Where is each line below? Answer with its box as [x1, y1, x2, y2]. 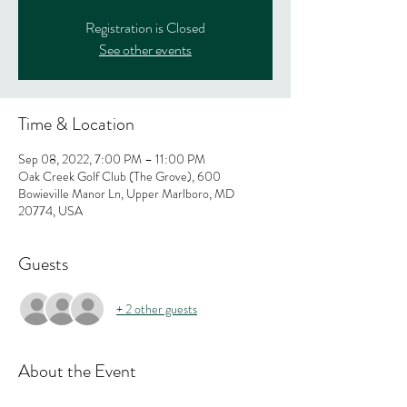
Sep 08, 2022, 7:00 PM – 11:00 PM [18, 150, 205, 168]
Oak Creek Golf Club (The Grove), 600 [18, 167, 221, 185]
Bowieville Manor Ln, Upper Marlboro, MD [18, 184, 234, 203]
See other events [99, 39, 192, 60]
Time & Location [18, 111, 134, 137]
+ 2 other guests [116, 299, 197, 318]
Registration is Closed [85, 17, 205, 38]
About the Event [18, 358, 136, 384]
